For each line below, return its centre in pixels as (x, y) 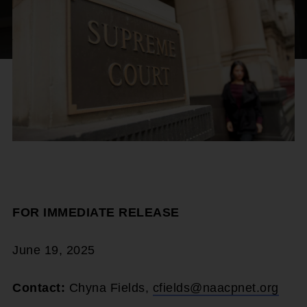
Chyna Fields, (111, 287)
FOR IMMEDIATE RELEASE (96, 212)
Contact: (41, 287)
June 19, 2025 (54, 250)
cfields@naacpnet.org (216, 287)
